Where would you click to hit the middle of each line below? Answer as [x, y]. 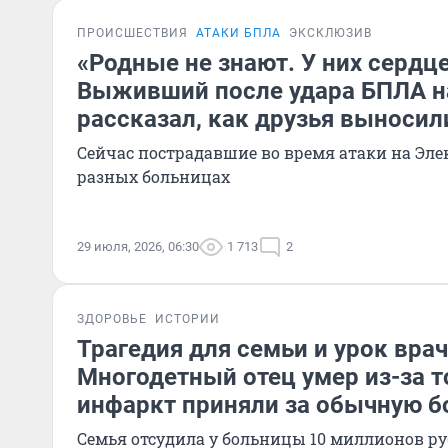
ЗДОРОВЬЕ [112, 319]
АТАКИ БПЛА [238, 33]
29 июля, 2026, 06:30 [138, 246]
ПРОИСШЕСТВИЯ [132, 33]
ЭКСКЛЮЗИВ [330, 33]
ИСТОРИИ [187, 319]
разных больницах [153, 176]
